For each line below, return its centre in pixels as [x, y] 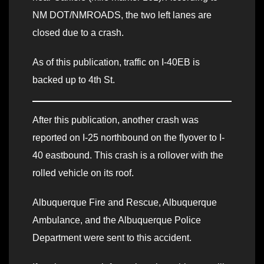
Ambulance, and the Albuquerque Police [117, 220]
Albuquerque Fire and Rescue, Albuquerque [125, 202]
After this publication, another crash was [115, 120]
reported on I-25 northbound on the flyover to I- [128, 137]
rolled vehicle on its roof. [83, 173]
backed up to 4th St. [74, 80]
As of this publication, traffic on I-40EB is [116, 62]
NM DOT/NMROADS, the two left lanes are [122, 15]
